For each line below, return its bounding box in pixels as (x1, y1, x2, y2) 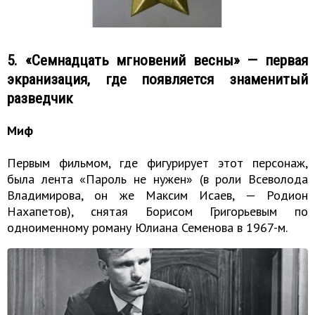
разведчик (7, 89, 73, 107)
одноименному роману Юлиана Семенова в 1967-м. (7, 219, 288, 236)
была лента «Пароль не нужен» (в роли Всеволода (7, 170, 308, 187)
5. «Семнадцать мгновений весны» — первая (7, 51, 308, 69)
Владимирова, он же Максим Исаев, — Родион (7, 186, 308, 203)
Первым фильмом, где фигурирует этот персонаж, (7, 154, 308, 171)
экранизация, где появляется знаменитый (7, 70, 308, 88)
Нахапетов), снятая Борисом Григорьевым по (7, 202, 308, 219)
